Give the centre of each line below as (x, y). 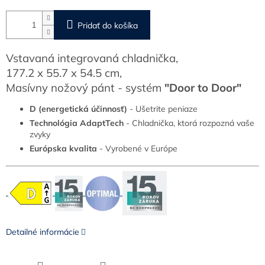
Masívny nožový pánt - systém (85, 88)
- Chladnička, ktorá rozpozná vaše (190, 123)
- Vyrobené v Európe (138, 149)
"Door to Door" (203, 88)
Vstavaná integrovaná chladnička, (92, 58)
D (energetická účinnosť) (78, 109)
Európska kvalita (63, 149)
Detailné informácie (43, 232)
